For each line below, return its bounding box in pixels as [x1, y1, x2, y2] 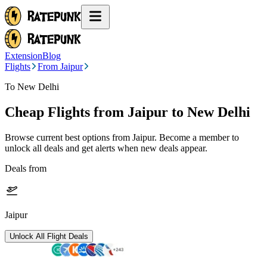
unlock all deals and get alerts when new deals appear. [5, 142, 207, 153]
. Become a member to [154, 132, 239, 142]
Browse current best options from [5, 132, 132, 142]
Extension [5, 51, 42, 61]
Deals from [5, 163, 46, 173]
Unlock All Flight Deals [10, 231, 88, 241]
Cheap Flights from [5, 104, 124, 120]
